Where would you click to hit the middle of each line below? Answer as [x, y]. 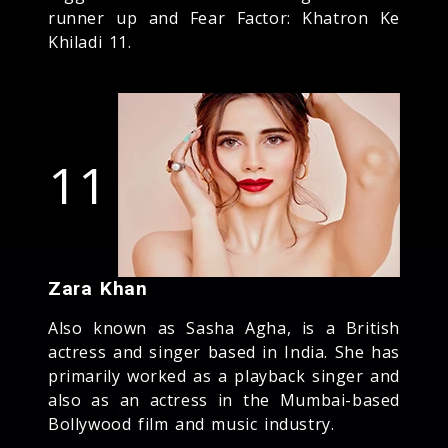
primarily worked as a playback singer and [224, 375]
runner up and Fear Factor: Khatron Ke [224, 17]
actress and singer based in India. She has [224, 351]
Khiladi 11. [90, 41]
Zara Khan [98, 288]
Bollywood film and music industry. [191, 423]
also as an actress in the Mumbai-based [224, 399]
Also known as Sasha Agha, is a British [224, 327]
